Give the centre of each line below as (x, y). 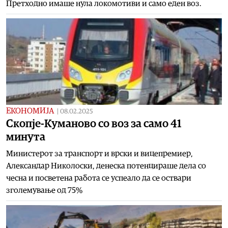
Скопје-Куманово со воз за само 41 (94, 123)
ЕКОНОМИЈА (30, 111)
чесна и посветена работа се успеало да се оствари (99, 178)
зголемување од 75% (44, 190)
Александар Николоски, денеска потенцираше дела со (106, 166)
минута (26, 137)
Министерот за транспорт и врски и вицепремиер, (99, 153)
